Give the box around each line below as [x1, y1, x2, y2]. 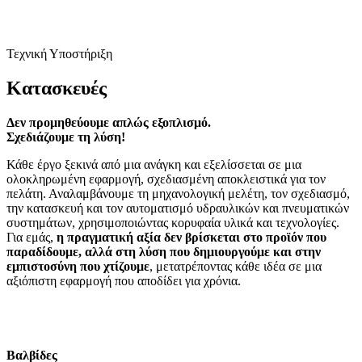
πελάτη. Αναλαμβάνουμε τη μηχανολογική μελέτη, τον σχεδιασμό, [6, 187, 350, 201]
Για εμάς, [6, 230, 57, 245]
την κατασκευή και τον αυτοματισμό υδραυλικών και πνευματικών [6, 201, 349, 216]
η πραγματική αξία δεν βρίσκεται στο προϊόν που [57, 230, 326, 245]
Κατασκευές [6, 78, 107, 99]
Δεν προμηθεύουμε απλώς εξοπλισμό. [6, 116, 211, 130]
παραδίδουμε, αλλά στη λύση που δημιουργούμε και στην [6, 245, 321, 259]
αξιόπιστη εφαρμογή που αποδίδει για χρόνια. [6, 274, 241, 288]
